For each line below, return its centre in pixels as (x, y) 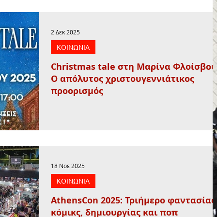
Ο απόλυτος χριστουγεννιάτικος (123, 78)
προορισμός (77, 91)
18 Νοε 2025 (68, 165)
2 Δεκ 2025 (65, 32)
